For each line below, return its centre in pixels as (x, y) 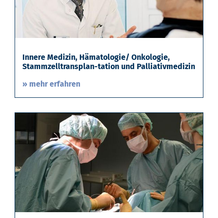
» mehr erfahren (51, 84)
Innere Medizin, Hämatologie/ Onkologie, (96, 57)
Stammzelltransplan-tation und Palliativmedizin (109, 66)
